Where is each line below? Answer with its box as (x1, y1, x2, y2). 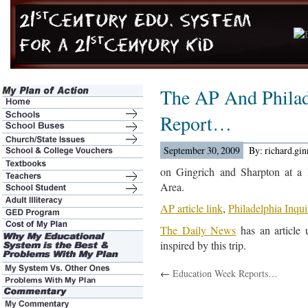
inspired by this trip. (160, 238, 246, 254)
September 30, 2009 (164, 143, 240, 157)
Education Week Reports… (173, 267, 278, 280)
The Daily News (160, 223, 236, 239)
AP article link (160, 201, 223, 217)
